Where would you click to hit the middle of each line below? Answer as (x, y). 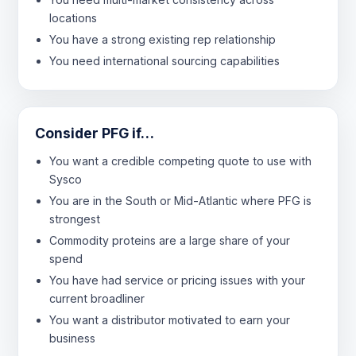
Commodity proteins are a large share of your (169, 240)
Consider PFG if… (95, 133)
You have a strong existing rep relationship (162, 39)
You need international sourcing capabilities (164, 60)
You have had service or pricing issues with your (177, 280)
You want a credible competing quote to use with (180, 161)
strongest (74, 219)
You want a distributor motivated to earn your (169, 319)
